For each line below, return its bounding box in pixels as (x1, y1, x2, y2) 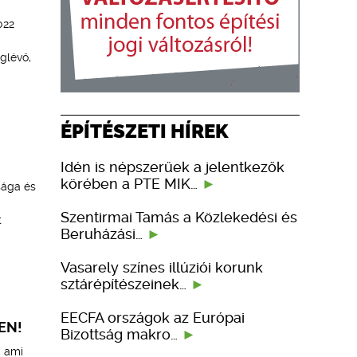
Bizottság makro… (61, 325, 182, 343)
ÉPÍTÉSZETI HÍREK (61, 119, 229, 143)
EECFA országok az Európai (61, 308, 245, 326)
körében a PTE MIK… (61, 175, 202, 192)
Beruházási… (61, 225, 147, 242)
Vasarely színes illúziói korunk (61, 258, 263, 276)
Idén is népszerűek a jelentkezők (61, 158, 284, 175)
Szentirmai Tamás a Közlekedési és (61, 208, 297, 226)
